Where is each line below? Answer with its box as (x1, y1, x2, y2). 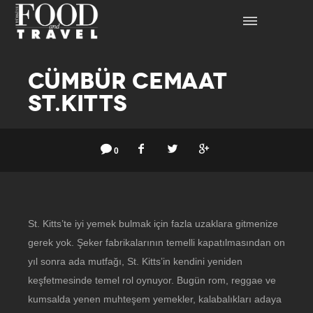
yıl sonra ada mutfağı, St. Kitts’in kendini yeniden (28, 256, 242, 267)
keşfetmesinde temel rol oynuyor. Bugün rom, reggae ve (28, 275, 276, 286)
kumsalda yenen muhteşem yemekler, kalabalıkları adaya (28, 293, 282, 305)
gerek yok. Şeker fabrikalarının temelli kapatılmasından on (28, 237, 285, 248)
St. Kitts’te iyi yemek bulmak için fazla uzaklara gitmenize (28, 218, 278, 229)
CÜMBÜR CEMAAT (28, 67, 227, 95)
